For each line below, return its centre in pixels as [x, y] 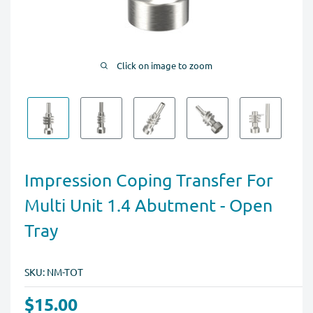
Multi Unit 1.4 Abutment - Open [148, 205]
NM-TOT [65, 272]
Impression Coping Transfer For [149, 180]
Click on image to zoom [165, 65]
